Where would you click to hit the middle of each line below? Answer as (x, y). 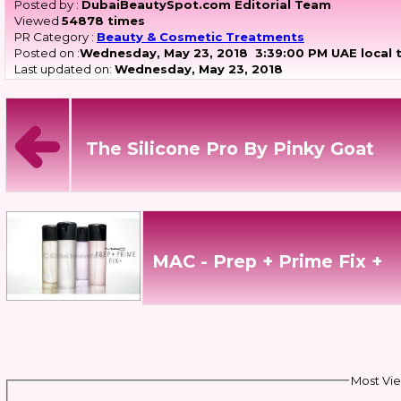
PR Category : (55, 37)
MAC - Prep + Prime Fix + (267, 262)
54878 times (103, 21)
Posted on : (47, 53)
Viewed (38, 21)
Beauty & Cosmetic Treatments (200, 37)
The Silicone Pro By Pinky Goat (230, 149)
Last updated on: (64, 69)
